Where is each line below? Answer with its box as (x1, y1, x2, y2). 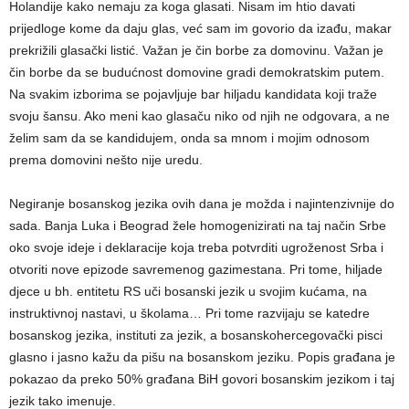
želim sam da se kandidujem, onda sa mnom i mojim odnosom (9, 130, 370, 145)
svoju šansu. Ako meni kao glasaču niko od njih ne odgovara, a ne (9, 108, 390, 123)
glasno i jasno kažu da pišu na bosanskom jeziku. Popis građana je (9, 349, 395, 364)
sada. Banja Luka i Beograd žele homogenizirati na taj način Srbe (9, 217, 386, 233)
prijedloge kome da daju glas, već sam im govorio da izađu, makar (9, 20, 392, 36)
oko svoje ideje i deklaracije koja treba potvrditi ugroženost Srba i (9, 239, 383, 255)
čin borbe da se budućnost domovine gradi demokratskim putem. (9, 64, 384, 79)
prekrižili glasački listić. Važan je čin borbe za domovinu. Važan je (9, 42, 383, 58)
